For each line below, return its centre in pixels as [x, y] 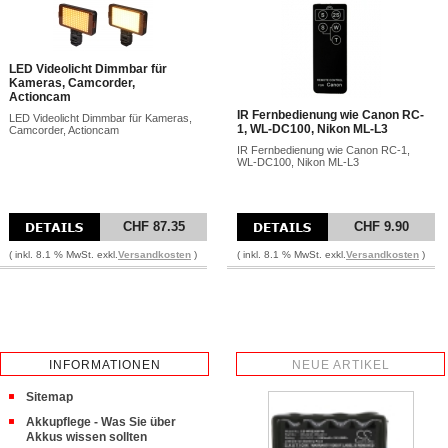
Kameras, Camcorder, [72, 83]
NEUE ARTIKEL [340, 365]
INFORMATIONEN [104, 365]
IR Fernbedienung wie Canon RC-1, [323, 150]
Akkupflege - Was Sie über [101, 422]
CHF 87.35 [153, 226]
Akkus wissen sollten [86, 437]
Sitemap [49, 397]
